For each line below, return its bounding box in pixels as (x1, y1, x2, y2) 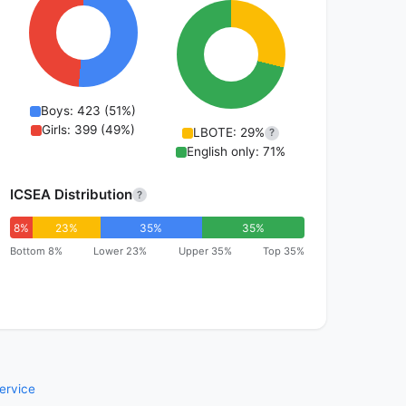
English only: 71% (187, 144, 286, 159)
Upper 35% (178, 245, 232, 258)
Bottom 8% (9, 245, 63, 258)
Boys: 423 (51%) (41, 103, 137, 119)
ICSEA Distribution (9, 186, 132, 204)
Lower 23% (93, 245, 148, 258)
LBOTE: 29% (193, 125, 266, 140)
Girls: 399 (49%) (42, 122, 136, 138)
